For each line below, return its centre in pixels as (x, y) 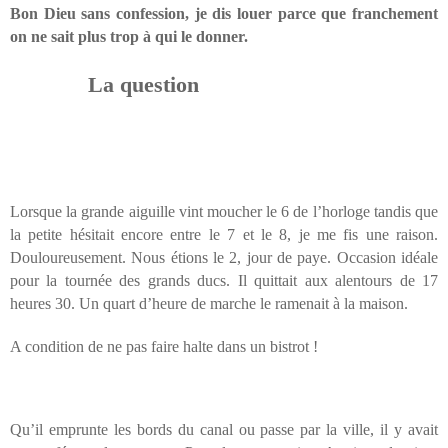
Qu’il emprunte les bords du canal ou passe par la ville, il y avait (224, 430)
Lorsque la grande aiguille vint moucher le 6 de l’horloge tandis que (224, 212)
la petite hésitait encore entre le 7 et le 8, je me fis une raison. (224, 235)
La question (104, 85)
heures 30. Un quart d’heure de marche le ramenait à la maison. (209, 304)
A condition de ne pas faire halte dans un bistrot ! (164, 347)
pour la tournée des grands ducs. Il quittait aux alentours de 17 (224, 281)
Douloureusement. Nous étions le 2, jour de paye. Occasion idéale (224, 258)
